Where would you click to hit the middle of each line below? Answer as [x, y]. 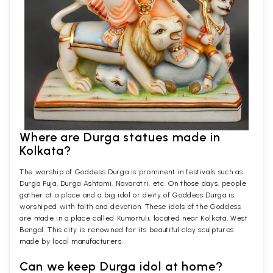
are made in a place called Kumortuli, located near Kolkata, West [134, 218]
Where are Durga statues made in [120, 137]
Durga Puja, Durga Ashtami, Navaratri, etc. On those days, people [133, 183]
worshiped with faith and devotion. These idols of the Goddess [130, 206]
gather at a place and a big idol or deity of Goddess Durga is [127, 195]
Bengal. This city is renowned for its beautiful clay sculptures [127, 229]
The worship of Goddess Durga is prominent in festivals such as [131, 172]
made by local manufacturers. [72, 241]
